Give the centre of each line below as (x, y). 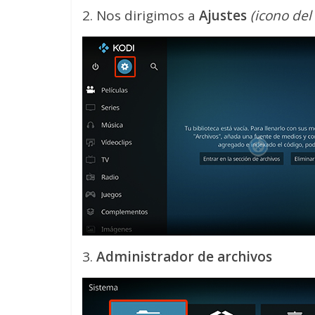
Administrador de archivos (184, 257)
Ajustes (225, 16)
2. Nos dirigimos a (141, 16)
